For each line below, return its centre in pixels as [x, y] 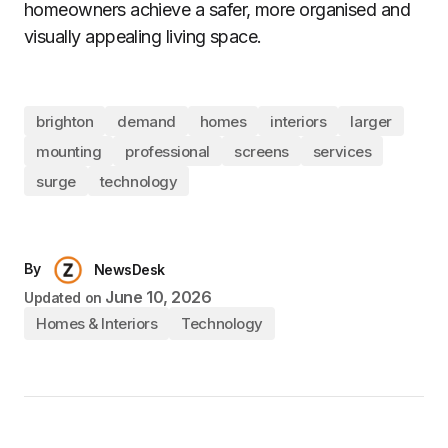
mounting [69, 151]
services [342, 151]
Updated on [63, 297]
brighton [65, 121]
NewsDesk [129, 269]
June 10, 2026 [158, 297]
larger [371, 121]
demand [146, 121]
